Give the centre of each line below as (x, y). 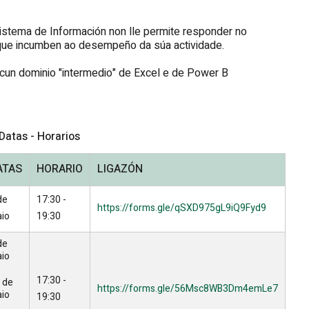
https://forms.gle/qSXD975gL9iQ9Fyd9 (182, 208)
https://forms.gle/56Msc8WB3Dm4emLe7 (188, 288)
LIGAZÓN (120, 169)
